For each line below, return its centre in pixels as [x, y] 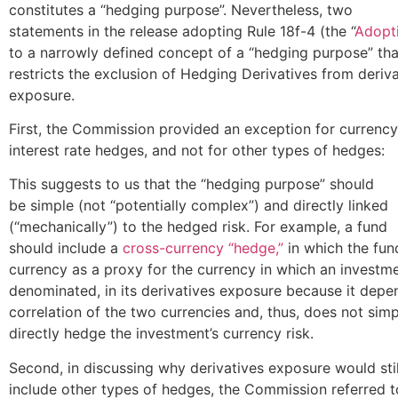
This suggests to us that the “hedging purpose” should [191, 184]
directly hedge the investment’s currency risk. [161, 334]
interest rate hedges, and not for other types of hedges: [197, 150]
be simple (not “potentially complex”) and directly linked [199, 206]
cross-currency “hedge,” [203, 248]
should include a [66, 248]
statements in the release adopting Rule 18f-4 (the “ [182, 31]
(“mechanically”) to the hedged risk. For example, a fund [198, 227]
